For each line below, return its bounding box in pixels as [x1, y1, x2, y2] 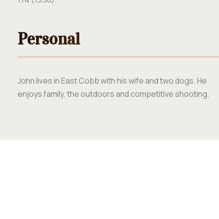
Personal [18, 28, 80, 49]
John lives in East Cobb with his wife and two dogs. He [18, 75, 207, 86]
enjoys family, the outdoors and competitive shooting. [18, 88, 209, 99]
